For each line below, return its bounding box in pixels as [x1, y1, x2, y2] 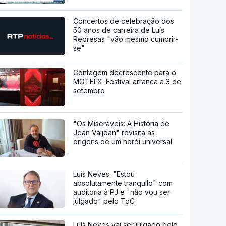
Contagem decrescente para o [73, 68, 177, 77]
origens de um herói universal [73, 137, 173, 146]
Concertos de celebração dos [73, 16, 175, 25]
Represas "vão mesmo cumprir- [73, 34, 179, 43]
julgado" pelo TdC [73, 197, 135, 206]
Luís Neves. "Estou [73, 169, 135, 179]
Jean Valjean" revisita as [73, 128, 155, 137]
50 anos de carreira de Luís [73, 25, 165, 34]
